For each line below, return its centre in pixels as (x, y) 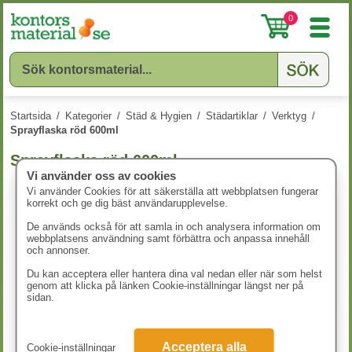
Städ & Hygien (159, 116)
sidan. (40, 297)
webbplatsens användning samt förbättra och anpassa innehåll (168, 238)
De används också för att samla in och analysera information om (173, 227)
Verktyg (289, 116)
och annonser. (58, 250)
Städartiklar (232, 116)
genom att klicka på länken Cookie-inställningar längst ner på (165, 286)
